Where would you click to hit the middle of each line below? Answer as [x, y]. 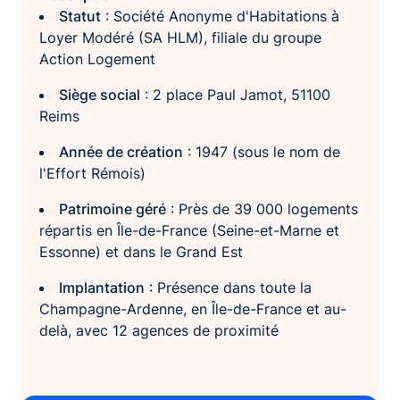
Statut [79, 17]
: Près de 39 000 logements [262, 209]
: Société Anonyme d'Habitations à [220, 17]
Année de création [121, 152]
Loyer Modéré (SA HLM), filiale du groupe [180, 38]
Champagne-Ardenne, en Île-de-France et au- [192, 309]
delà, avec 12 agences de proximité [158, 331]
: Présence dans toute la [228, 288]
